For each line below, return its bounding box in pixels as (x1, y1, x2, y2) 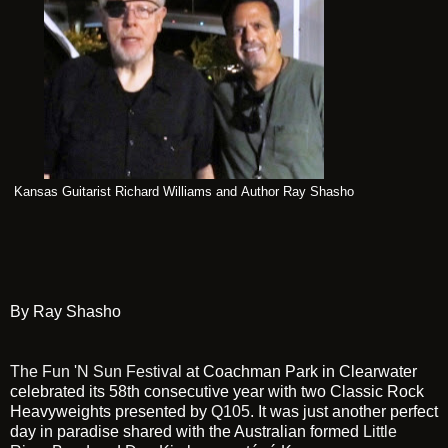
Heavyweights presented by (10, 402, 211, 420)
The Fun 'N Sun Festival (10, 362, 182, 380)
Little (363, 422, 397, 440)
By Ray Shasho (10, 302, 121, 320)
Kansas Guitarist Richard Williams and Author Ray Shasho (14, 184, 354, 199)
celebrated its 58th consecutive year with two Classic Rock (10, 382, 424, 400)
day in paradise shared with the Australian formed (10, 422, 363, 440)
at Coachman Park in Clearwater (182, 362, 417, 380)
